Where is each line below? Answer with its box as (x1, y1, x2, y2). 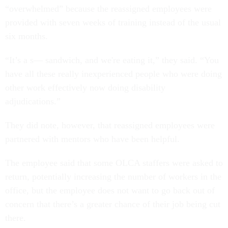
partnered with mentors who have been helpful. (5, 133, 182, 144)
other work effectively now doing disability (5, 82, 165, 93)
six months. (5, 31, 50, 41)
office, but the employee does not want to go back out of (5, 185, 215, 195)
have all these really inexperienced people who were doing (5, 68, 222, 79)
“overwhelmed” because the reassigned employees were (5, 3, 212, 14)
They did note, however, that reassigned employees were (5, 120, 215, 130)
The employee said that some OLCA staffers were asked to (5, 157, 223, 168)
